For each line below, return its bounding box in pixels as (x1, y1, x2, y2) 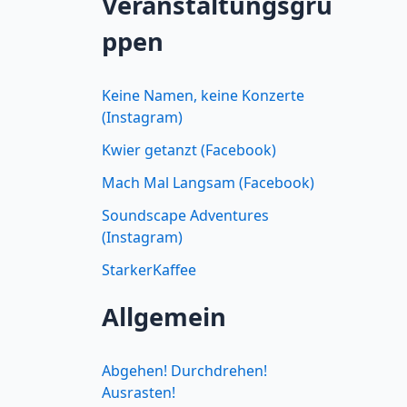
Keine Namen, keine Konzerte (102, 84, 304, 105)
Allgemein (102, 299, 226, 333)
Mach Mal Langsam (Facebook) (102, 172, 314, 193)
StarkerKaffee (102, 259, 196, 280)
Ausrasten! (102, 382, 175, 402)
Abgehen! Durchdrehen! (102, 360, 267, 381)
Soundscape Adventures (102, 204, 269, 225)
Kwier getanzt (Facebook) (102, 139, 276, 160)
